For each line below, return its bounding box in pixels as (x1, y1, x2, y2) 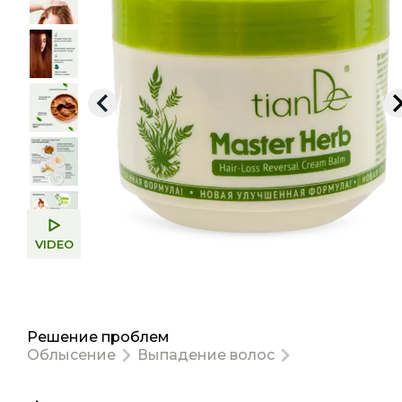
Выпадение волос (137, 346, 275, 363)
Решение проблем (27, 328, 170, 345)
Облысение (27, 346, 116, 363)
